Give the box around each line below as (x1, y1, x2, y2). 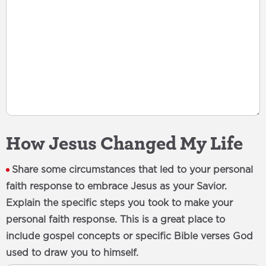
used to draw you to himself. (6, 248, 138, 258)
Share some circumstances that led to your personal (12, 165, 253, 175)
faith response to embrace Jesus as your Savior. (6, 182, 227, 191)
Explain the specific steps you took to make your (6, 198, 233, 208)
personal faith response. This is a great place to (6, 215, 225, 224)
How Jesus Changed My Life (6, 131, 243, 154)
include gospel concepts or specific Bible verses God (6, 232, 253, 241)
